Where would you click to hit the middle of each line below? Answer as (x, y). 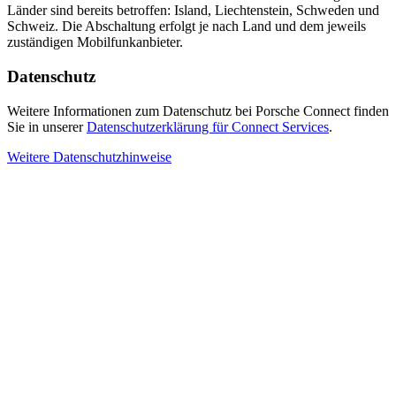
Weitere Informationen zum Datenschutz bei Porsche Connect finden (198, 110)
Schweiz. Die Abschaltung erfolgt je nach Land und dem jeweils (187, 27)
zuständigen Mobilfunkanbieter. (95, 42)
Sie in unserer (47, 126)
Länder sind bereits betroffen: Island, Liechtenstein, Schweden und (193, 11)
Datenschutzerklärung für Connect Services (208, 126)
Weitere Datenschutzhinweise (89, 156)
